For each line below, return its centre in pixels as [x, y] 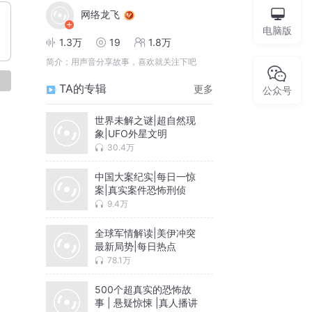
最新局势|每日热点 [135, 246]
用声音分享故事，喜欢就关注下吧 [134, 62]
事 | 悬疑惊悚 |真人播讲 [146, 302]
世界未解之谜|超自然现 [145, 120]
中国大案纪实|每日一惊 [145, 176]
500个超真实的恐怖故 [143, 289]
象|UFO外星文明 [131, 133]
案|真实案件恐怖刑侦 [140, 189]
